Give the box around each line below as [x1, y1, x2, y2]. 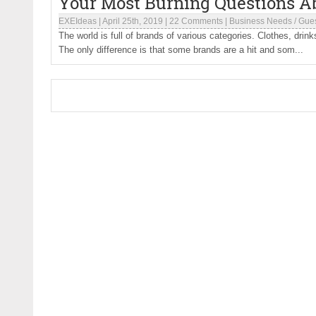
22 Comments [169, 16, 223, 26]
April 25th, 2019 [102, 16, 163, 26]
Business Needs [229, 16, 292, 26]
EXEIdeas [59, 16, 97, 26]
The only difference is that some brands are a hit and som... [59, 44, 303, 55]
